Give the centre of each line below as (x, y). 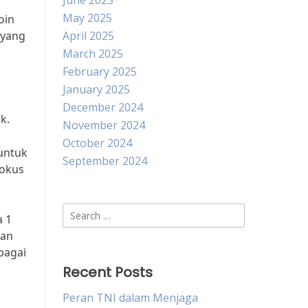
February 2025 (100, 71)
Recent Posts (108, 272)
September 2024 (105, 161)
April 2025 (88, 36)
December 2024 (103, 107)
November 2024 (104, 125)
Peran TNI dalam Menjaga (130, 298)
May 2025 (87, 18)
